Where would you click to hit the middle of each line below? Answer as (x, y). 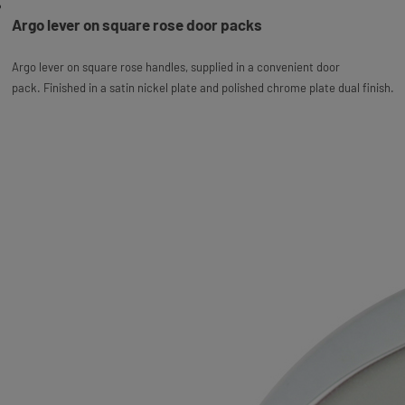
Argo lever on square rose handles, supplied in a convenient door (175, 66)
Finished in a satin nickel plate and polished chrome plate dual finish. (218, 87)
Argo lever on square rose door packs (137, 24)
